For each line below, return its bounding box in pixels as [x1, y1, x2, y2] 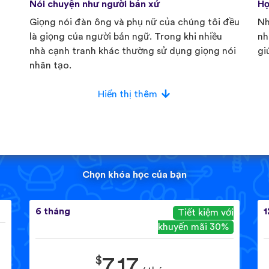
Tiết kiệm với [178, 208, 234, 218]
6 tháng [35, 206, 70, 216]
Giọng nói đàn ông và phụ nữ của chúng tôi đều [29, 17, 240, 28]
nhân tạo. [29, 61, 71, 71]
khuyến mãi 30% [158, 222, 229, 232]
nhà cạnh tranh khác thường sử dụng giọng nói [29, 46, 236, 56]
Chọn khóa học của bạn [82, 169, 187, 180]
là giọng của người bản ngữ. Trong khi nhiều [29, 32, 222, 42]
